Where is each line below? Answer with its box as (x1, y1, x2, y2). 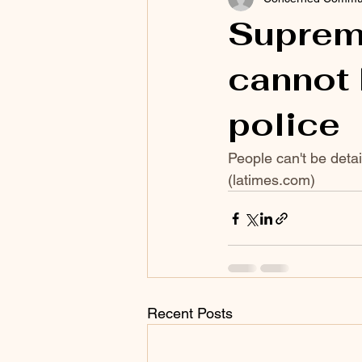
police (228, 103, 340, 145)
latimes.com (233, 171, 310, 188)
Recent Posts (147, 305, 233, 322)
